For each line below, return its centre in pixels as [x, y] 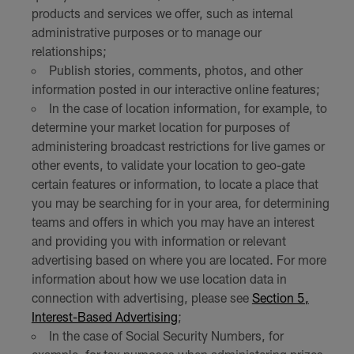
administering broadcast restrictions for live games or [178, 146]
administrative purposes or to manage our [146, 32]
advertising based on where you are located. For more [179, 260]
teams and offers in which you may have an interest [173, 222]
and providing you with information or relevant [158, 241]
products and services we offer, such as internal [162, 13]
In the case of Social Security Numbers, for [166, 336]
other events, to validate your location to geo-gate [168, 165]
